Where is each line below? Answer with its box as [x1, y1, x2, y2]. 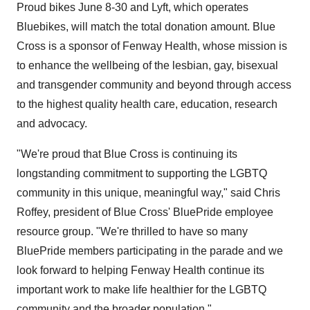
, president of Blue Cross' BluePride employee [48, 206, 273, 218]
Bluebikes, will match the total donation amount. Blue [17, 21, 275, 33]
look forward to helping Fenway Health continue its [17, 264, 264, 276]
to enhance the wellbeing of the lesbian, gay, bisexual [17, 60, 278, 71]
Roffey [17, 206, 48, 218]
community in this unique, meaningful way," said [17, 187, 254, 199]
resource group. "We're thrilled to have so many [17, 226, 248, 237]
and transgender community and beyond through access [17, 79, 291, 91]
